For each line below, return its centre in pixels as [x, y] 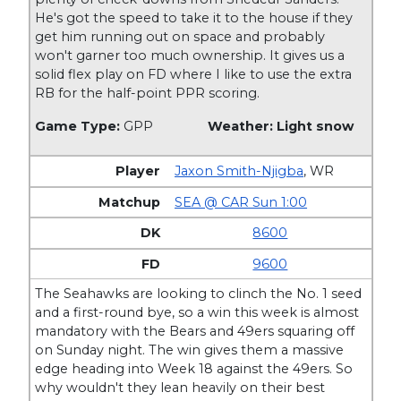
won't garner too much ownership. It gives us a [190, 55]
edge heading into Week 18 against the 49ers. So [194, 369]
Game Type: [80, 126]
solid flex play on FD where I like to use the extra [194, 74]
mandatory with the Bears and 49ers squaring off [195, 332]
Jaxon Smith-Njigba [239, 171]
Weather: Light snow [280, 126]
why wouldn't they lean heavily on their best [180, 388]
